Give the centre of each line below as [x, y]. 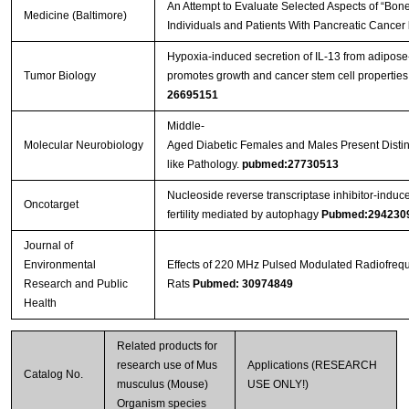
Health [40, 304]
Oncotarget [51, 205]
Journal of [48, 246]
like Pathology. [204, 165]
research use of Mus [167, 366]
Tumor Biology [59, 76]
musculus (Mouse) [162, 385]
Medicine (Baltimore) [75, 16]
